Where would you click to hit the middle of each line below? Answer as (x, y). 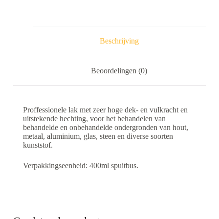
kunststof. (38, 145)
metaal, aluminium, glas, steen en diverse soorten (98, 136)
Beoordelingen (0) (119, 70)
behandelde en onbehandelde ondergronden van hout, (105, 127)
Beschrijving (119, 41)
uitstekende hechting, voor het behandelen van (94, 118)
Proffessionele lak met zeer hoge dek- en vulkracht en (105, 109)
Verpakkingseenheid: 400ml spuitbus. (80, 165)
